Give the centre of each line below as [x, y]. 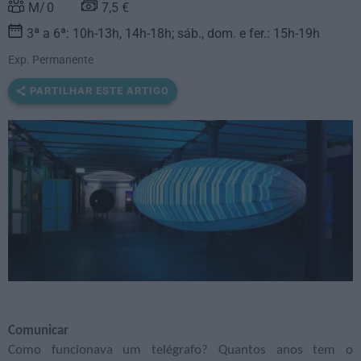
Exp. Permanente [51, 60]
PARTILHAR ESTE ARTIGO [100, 91]
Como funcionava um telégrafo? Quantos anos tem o [180, 351]
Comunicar [38, 331]
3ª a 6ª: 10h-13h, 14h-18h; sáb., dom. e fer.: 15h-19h [173, 34]
